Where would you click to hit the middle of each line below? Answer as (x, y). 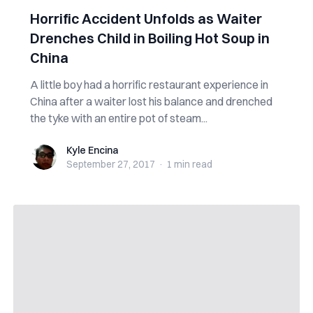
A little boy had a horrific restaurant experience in (149, 85)
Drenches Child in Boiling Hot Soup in (150, 38)
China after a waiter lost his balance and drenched (151, 101)
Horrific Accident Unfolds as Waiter (146, 19)
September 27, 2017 (110, 164)
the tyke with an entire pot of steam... (118, 118)
